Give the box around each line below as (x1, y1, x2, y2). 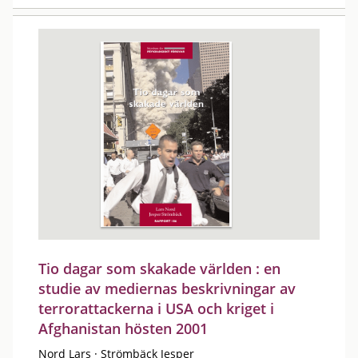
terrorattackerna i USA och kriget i (38, 299, 274, 318)
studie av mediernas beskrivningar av (38, 279, 296, 298)
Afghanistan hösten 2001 (38, 319, 208, 338)
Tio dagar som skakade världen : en (38, 259, 280, 278)
